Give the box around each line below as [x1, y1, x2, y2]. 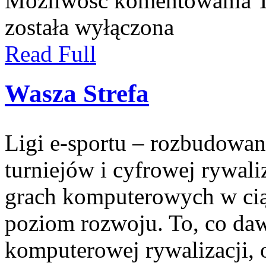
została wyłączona [5, 14, 174, 40]
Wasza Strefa [5, 79, 149, 107]
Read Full [5, 40, 96, 66]
